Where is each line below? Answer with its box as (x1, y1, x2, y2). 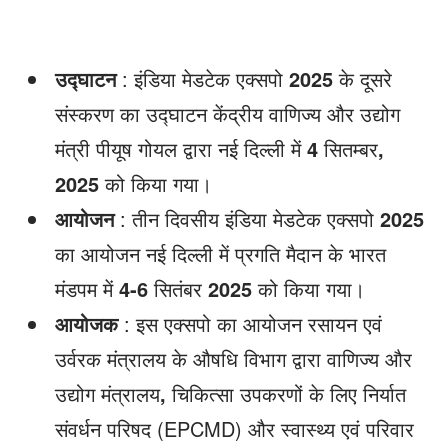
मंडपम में (55, 274, 119, 303)
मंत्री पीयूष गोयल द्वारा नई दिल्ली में (55, 134, 307, 163)
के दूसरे (339, 64, 392, 93)
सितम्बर (318, 134, 378, 163)
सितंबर (148, 274, 208, 303)
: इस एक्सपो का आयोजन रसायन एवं (118, 309, 382, 338)
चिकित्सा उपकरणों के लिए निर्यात (172, 379, 406, 408)
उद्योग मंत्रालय (55, 379, 160, 408)
